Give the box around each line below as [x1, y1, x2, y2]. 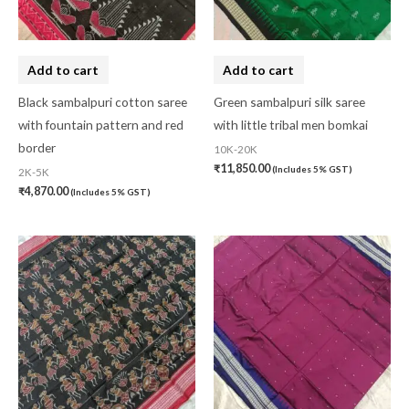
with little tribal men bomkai [214, 116, 368, 132]
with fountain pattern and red [18, 116, 184, 132]
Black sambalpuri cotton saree [18, 93, 187, 110]
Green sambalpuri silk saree [214, 93, 365, 110]
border [18, 139, 56, 155]
